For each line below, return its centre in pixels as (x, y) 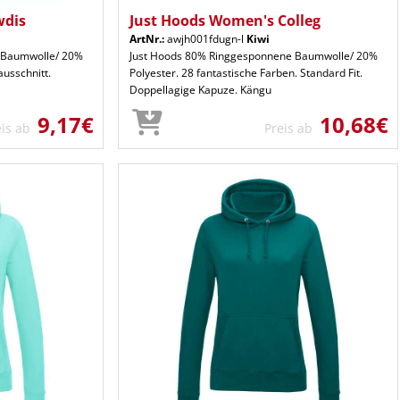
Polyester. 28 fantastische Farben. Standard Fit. (246, 72)
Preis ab (292, 128)
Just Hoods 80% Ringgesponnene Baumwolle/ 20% (254, 55)
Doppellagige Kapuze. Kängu (200, 89)
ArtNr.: (147, 38)
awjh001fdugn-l (205, 38)
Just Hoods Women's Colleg (225, 20)
